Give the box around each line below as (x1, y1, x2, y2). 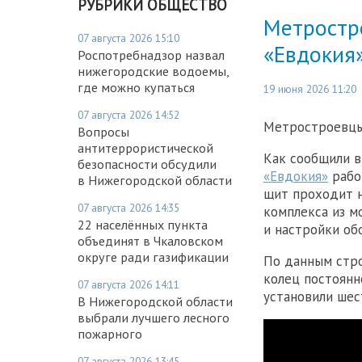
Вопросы (78, 123, 129, 140)
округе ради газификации (78, 248, 229, 265)
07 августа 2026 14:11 (78, 276, 179, 292)
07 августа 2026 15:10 (78, 30, 179, 45)
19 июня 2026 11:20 (263, 82, 356, 97)
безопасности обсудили (78, 155, 217, 172)
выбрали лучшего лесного (78, 309, 229, 326)
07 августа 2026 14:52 (78, 107, 179, 122)
